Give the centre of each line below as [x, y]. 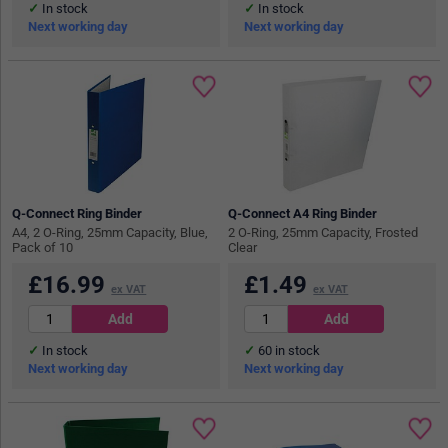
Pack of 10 [43, 247]
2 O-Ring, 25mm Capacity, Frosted [323, 232]
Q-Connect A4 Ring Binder [303, 213]
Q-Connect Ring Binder [77, 213]
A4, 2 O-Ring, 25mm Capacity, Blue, [110, 232]
